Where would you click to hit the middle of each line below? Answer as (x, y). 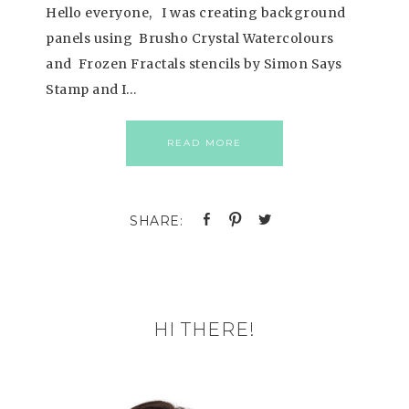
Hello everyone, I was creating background (196, 12)
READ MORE (204, 142)
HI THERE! (204, 329)
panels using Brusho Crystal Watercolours (190, 38)
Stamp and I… (91, 89)
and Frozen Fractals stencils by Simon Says (194, 63)
